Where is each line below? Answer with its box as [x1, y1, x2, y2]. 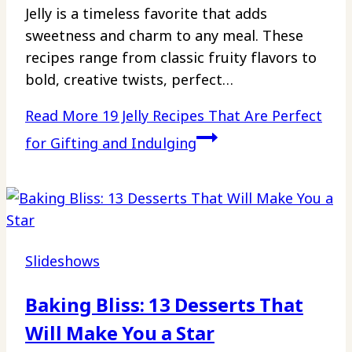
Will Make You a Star [25, 320, 214, 346]
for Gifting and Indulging [25, 134, 196, 153]
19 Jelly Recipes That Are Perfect [98, 106, 322, 126]
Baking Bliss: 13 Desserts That [25, 291, 303, 318]
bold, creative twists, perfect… [25, 70, 233, 90]
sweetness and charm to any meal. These [25, 26, 303, 46]
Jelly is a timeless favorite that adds [25, 4, 267, 24]
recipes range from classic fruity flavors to [25, 48, 317, 68]
